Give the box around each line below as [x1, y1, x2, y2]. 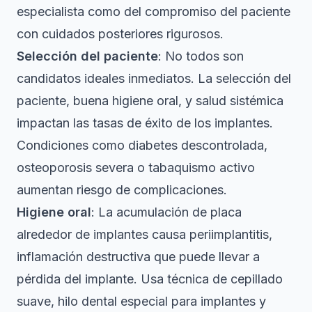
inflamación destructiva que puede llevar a [17, 249, 260, 264]
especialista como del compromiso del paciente [17, 3, 290, 19]
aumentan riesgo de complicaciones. [17, 182, 227, 197]
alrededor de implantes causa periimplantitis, [17, 226, 272, 242]
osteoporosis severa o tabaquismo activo [17, 159, 255, 175]
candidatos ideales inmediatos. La [17, 70, 216, 86]
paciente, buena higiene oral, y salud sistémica [17, 93, 283, 108]
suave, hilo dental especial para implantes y [17, 293, 266, 309]
